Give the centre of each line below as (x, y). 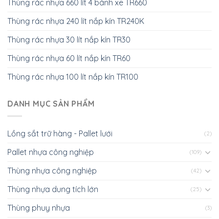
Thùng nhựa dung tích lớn (53, 189)
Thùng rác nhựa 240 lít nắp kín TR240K (76, 21)
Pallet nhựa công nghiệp (51, 152)
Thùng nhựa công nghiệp (52, 170)
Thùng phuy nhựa (39, 208)
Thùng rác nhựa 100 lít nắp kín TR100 (73, 77)
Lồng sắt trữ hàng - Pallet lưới (60, 133)
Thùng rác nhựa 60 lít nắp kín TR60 (69, 58)
